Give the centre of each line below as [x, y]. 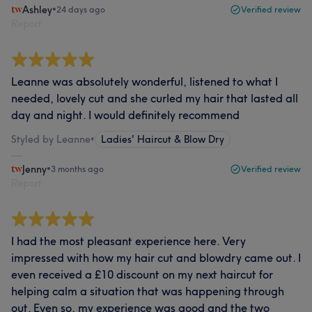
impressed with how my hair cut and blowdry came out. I [156, 258]
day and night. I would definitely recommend [125, 115]
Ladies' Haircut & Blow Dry [163, 139]
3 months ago [77, 169]
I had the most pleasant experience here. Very [128, 241]
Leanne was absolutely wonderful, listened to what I [145, 81]
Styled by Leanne [51, 139]
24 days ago [81, 9]
